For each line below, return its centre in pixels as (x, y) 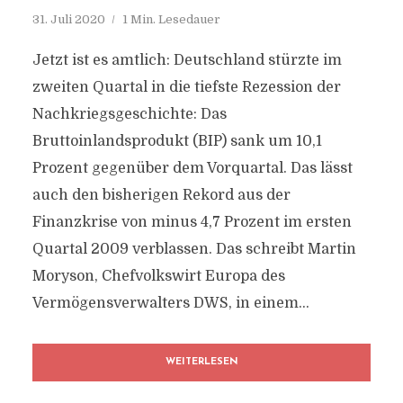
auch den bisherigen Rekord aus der (161, 195)
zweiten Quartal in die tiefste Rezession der (186, 87)
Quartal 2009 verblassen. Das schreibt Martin (194, 249)
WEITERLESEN (201, 362)
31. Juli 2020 (68, 19)
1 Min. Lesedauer (171, 19)
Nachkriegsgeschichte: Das (129, 114)
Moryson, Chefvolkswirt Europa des (158, 276)
